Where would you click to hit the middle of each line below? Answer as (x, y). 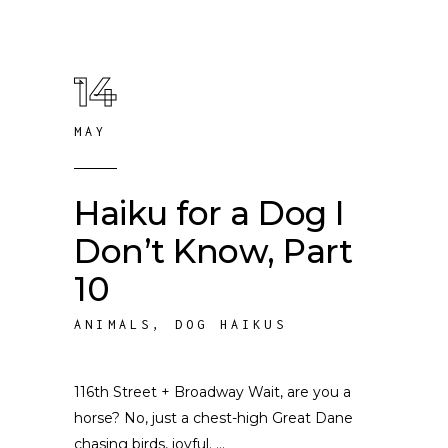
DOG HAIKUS (230, 324)
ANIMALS (113, 324)
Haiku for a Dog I (209, 213)
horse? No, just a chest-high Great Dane (213, 418)
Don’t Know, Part (213, 251)
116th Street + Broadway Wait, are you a (212, 392)
